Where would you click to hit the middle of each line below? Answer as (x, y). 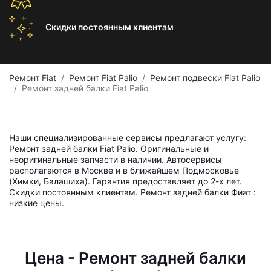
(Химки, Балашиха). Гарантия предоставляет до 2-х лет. (126, 181)
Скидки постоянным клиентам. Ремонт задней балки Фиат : (132, 192)
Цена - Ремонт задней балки (135, 258)
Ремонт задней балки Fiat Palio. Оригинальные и (109, 149)
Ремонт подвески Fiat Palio (205, 78)
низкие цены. (37, 203)
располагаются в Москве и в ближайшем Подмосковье (124, 170)
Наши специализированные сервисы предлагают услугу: (128, 138)
